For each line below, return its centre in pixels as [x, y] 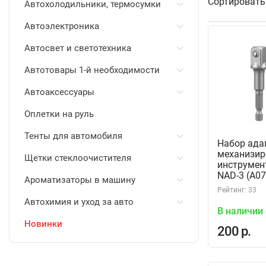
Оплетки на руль [59, 114]
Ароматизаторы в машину [80, 180]
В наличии [240, 211]
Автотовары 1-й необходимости [92, 70]
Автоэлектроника [62, 26]
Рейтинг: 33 [237, 190]
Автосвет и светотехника [78, 48]
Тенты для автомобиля [73, 136]
